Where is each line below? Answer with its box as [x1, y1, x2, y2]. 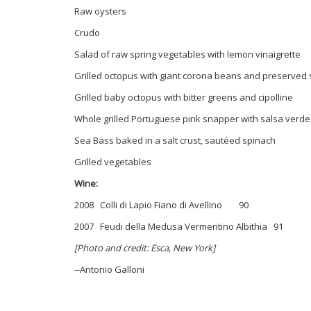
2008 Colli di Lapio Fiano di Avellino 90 [74, 198, 249, 211]
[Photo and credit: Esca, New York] [74, 241, 215, 254]
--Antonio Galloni [74, 262, 144, 276]
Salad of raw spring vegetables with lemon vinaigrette [74, 47, 301, 60]
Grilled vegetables [74, 155, 153, 168]
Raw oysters [74, 4, 126, 17]
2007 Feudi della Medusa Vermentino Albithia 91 [74, 219, 283, 233]
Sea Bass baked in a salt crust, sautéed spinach [74, 133, 276, 146]
